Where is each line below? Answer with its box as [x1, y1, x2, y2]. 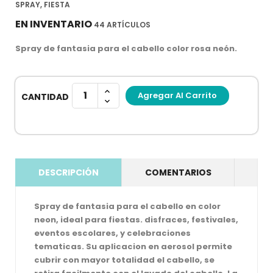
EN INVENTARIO [15, 16, 92, 31]
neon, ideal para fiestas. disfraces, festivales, [34, 213, 238, 225]
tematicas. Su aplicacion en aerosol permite [34, 240, 232, 252]
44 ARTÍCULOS [94, 19, 151, 30]
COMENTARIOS [145, 166, 211, 179]
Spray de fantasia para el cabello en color [34, 200, 221, 212]
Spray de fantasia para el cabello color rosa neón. [15, 42, 237, 54]
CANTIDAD [21, 90, 69, 103]
